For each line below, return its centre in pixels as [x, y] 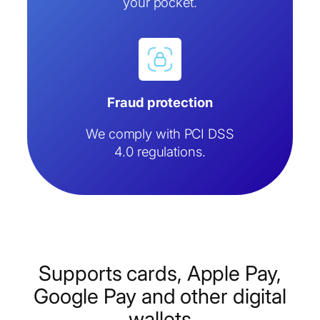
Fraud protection [160, 102]
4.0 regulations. [160, 151]
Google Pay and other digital [160, 296]
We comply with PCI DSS [160, 133]
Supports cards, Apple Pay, [160, 274]
